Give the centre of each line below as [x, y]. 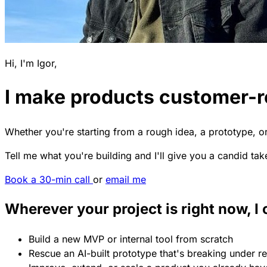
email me [126, 179]
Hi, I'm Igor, [31, 63]
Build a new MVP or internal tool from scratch [131, 239]
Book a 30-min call [49, 179]
